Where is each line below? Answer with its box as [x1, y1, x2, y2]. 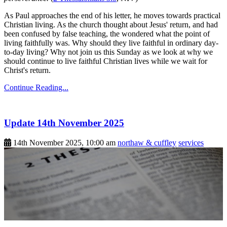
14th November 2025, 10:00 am [13, 138, 116, 147]
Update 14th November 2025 [4, 118, 124, 129]
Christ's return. [4, 66, 51, 75]
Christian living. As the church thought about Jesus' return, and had [4, 20, 218, 29]
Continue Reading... [4, 83, 68, 92]
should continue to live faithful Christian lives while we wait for [4, 57, 207, 66]
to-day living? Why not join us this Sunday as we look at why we [4, 48, 213, 57]
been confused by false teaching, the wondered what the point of [4, 29, 210, 39]
